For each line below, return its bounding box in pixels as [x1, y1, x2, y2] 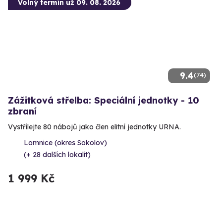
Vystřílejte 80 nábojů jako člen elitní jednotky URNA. [8, 122, 181, 132]
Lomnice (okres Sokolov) [24, 138, 107, 148]
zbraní [8, 106, 37, 117]
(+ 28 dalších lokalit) [24, 150, 91, 160]
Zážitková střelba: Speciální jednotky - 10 [8, 95, 199, 107]
